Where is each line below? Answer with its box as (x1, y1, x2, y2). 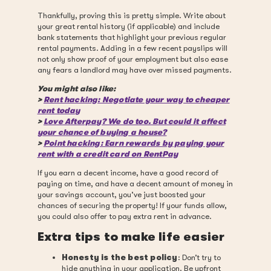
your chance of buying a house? (37, 128, 167, 137)
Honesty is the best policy (61, 253, 178, 262)
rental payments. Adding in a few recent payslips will (37, 44, 227, 53)
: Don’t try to (177, 253, 221, 262)
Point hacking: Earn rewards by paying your (43, 139, 224, 148)
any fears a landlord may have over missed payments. (37, 65, 232, 74)
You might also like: (37, 84, 116, 93)
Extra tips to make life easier (37, 230, 225, 244)
